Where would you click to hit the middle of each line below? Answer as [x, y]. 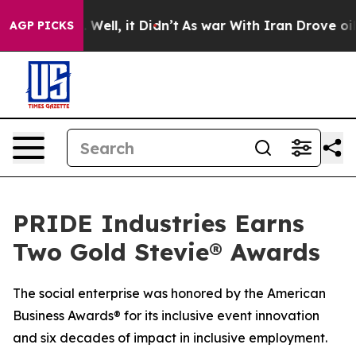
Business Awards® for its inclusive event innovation [166, 315]
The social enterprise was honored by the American [169, 293]
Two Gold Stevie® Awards [166, 252]
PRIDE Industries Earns [159, 223]
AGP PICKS [42, 25]
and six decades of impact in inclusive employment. [170, 338]
